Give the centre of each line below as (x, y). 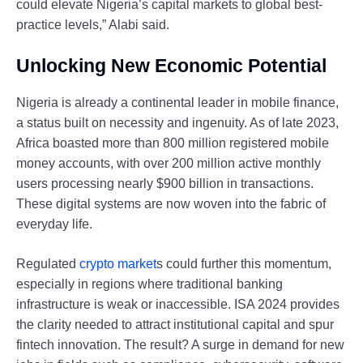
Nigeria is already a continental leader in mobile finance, (177, 103)
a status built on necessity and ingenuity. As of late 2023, (177, 123)
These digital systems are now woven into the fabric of (171, 204)
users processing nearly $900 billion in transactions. (165, 184)
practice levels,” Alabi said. (93, 24)
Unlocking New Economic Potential (171, 65)
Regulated (48, 264)
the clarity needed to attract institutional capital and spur (175, 325)
